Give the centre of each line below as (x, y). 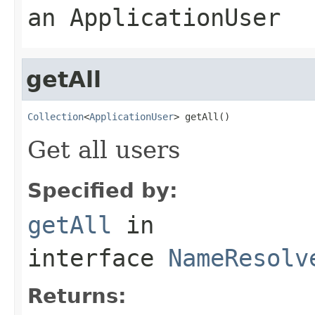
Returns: (77, 296)
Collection (56, 116)
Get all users (104, 149)
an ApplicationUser (154, 17)
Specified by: (103, 190)
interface (98, 258)
